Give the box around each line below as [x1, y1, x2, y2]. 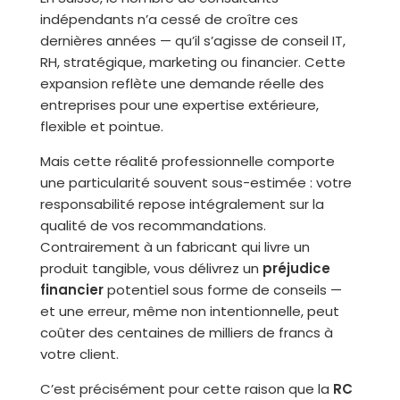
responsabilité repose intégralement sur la [39, 195, 324, 213]
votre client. [39, 345, 119, 363]
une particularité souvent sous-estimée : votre [39, 173, 352, 192]
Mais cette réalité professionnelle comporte [39, 152, 335, 171]
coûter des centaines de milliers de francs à [39, 323, 333, 342]
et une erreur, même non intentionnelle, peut [39, 302, 339, 321]
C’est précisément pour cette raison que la [39, 379, 333, 398]
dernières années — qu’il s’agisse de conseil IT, [39, 31, 346, 50]
